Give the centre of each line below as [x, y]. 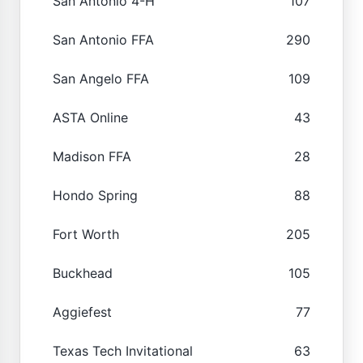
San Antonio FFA [103, 39]
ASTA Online [90, 117]
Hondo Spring [95, 195]
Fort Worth [86, 234]
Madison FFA [92, 156]
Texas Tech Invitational [123, 350]
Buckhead [83, 273]
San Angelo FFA [101, 78]
